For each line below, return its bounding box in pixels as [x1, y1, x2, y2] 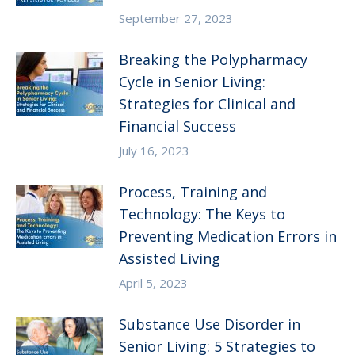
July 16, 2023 [119, 143, 189, 159]
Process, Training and [119, 182, 267, 202]
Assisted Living [119, 249, 220, 269]
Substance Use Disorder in [119, 315, 300, 334]
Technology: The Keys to [119, 204, 285, 224]
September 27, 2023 [119, 10, 233, 27]
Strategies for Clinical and [119, 94, 296, 114]
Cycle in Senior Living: [119, 72, 265, 92]
